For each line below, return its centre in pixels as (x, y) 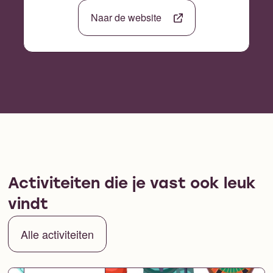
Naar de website (126, 18)
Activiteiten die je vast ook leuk (132, 184)
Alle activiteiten (57, 234)
